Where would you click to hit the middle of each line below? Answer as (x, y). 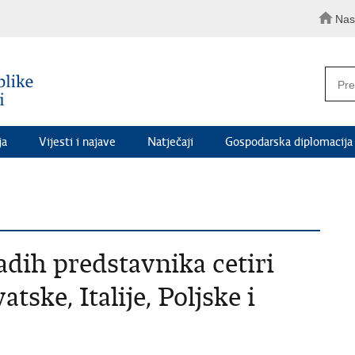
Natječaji (170, 141)
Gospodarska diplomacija (289, 141)
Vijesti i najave (77, 141)
